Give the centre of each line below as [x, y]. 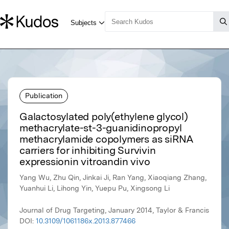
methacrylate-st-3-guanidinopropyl [101, 128]
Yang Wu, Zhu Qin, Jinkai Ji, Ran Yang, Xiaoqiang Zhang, [113, 178]
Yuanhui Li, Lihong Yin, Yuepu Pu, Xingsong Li [95, 188]
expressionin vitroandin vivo [85, 162]
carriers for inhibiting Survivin [88, 151]
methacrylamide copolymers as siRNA [107, 139]
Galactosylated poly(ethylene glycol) [104, 117]
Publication [44, 95]
